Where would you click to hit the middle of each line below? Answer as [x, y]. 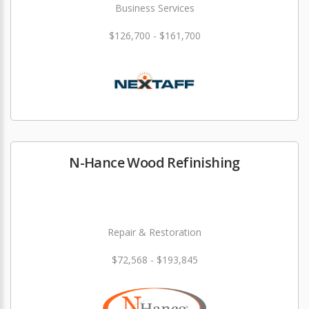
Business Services [154, 8]
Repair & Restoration [154, 232]
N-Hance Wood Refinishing [154, 162]
